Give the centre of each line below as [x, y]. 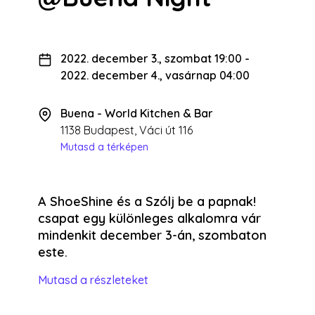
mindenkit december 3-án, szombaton [152, 236]
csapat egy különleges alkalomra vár [149, 219]
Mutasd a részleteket [93, 280]
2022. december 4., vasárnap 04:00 [155, 76]
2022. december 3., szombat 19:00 [151, 59]
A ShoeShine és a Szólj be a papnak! [147, 202]
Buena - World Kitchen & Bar [137, 114]
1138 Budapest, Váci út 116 [127, 130]
